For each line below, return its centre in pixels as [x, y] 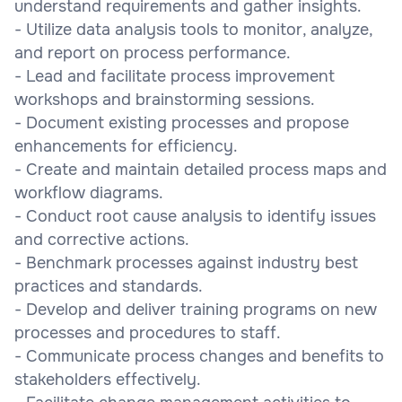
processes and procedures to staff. [148, 332]
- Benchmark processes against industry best [186, 262]
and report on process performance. [153, 52]
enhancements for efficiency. [126, 146]
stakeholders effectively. [108, 379]
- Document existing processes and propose [182, 122]
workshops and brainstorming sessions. [165, 99]
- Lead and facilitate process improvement [175, 76]
